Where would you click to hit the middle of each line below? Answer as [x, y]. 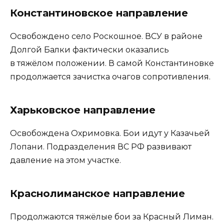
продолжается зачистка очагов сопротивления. [110, 76]
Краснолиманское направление [97, 193]
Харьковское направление [83, 110]
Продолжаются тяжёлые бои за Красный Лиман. [112, 216]
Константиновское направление [99, 13]
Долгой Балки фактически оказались [89, 49]
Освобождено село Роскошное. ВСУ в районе [106, 36]
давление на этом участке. [65, 160]
